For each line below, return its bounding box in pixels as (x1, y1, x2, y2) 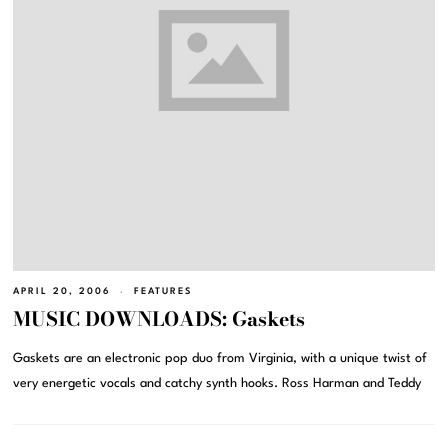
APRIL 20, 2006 (13, 286, 112, 296)
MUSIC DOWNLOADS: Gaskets (13, 303, 306, 334)
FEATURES (134, 286, 193, 296)
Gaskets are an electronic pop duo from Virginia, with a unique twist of (13, 351, 428, 365)
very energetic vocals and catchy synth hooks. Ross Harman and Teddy (13, 376, 422, 390)
